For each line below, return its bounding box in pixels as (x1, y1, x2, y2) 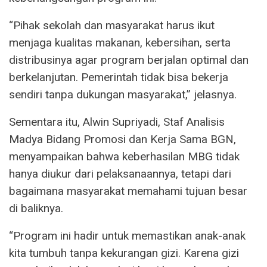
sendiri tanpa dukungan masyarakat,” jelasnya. (9, 87, 237, 101)
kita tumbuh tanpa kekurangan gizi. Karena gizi (9, 246, 239, 260)
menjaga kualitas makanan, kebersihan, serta (9, 35, 231, 49)
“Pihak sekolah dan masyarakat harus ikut (9, 18, 215, 32)
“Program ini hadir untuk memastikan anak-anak (9, 228, 246, 243)
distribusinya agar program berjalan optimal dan (9, 52, 249, 67)
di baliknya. (9, 201, 63, 215)
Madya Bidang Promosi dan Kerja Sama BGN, (9, 132, 236, 146)
